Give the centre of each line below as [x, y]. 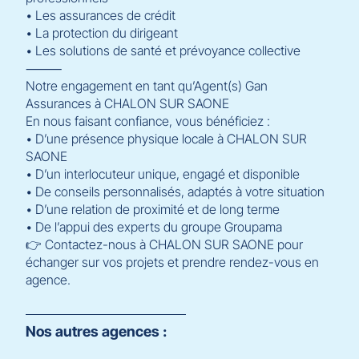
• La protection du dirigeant [102, 32]
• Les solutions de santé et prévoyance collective [163, 50]
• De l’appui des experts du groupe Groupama [154, 226]
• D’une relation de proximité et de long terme [153, 209]
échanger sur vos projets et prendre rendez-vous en [172, 262]
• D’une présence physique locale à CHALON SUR [166, 138]
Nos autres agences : [96, 331]
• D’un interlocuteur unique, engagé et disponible [163, 173]
